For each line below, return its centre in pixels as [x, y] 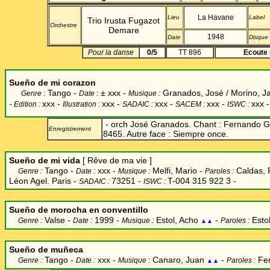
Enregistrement [70, 129]
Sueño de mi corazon [52, 83]
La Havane [215, 17]
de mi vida [59, 160]
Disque [259, 37]
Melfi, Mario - [176, 171]
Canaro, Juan [180, 260]
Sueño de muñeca [46, 250]
